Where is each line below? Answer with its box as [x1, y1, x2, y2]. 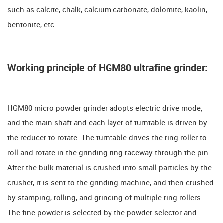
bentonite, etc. [7, 21, 56, 29]
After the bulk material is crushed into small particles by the [7, 164, 212, 172]
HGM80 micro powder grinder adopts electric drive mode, [7, 104, 202, 112]
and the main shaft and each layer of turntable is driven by [7, 119, 207, 127]
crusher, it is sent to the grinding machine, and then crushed [7, 179, 214, 187]
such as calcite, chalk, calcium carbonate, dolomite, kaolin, [7, 6, 207, 14]
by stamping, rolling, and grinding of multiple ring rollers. [7, 194, 203, 202]
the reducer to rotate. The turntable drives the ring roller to [7, 134, 207, 142]
